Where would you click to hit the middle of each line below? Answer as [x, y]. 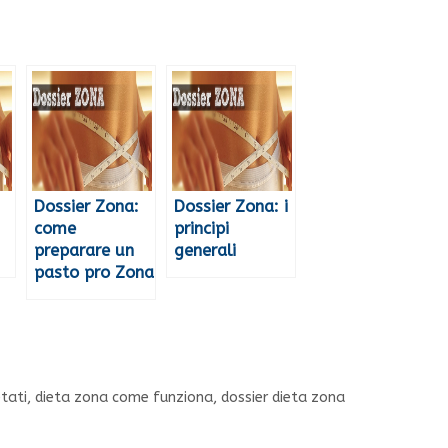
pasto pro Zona [94, 273]
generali [205, 251]
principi [201, 229]
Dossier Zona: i [231, 207]
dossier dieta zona [283, 398]
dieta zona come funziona [124, 398]
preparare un [84, 251]
